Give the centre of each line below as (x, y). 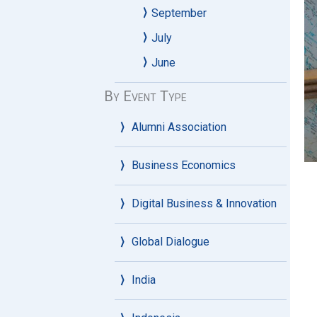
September (179, 13)
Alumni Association (179, 127)
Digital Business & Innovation (204, 203)
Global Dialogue (171, 242)
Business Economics (184, 165)
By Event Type (145, 96)
